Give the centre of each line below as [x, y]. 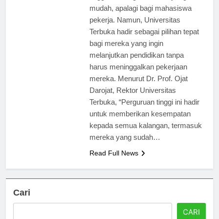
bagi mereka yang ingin [126, 52]
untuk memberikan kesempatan [140, 122]
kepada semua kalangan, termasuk [145, 134]
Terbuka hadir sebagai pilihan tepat [144, 40]
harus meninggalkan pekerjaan [138, 75]
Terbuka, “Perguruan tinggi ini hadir [144, 110]
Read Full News [114, 162]
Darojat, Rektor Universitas [132, 99]
